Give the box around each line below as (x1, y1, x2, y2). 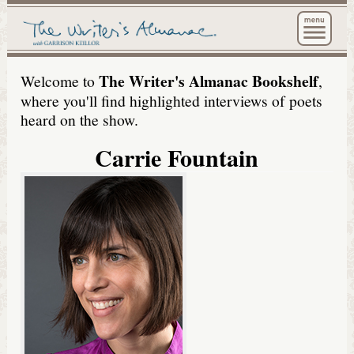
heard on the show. (21, 108, 139, 130)
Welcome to (21, 70, 100, 91)
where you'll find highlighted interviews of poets (21, 89, 323, 111)
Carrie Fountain (95, 140, 259, 175)
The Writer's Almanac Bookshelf (99, 69, 319, 92)
